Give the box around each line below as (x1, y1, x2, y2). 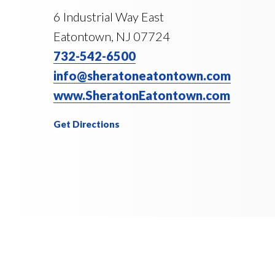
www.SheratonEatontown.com (53, 88, 230, 103)
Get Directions (53, 118, 120, 130)
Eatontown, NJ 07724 (53, 29, 170, 44)
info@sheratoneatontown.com (53, 68, 231, 83)
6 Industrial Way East (53, 9, 164, 24)
